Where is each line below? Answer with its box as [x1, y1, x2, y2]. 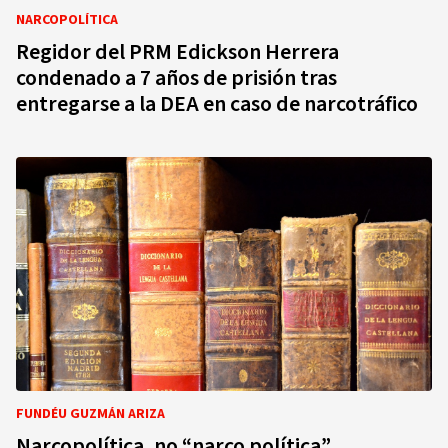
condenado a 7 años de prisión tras [16, 62, 337, 94]
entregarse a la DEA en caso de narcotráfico [16, 88, 418, 120]
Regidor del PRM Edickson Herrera [16, 36, 339, 68]
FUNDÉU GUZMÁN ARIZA [16, 404, 165, 424]
